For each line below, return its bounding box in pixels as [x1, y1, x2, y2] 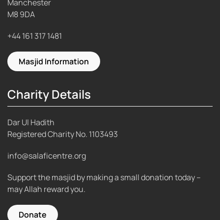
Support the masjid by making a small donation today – [7, 171, 201, 183]
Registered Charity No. [7, 128, 89, 139]
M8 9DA [7, 9, 35, 20]
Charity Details [7, 86, 91, 103]
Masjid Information [19, 56, 89, 67]
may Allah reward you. [7, 183, 85, 194]
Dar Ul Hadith [7, 116, 55, 128]
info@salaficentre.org [7, 150, 86, 161]
